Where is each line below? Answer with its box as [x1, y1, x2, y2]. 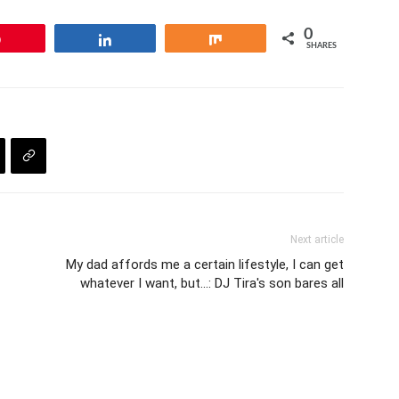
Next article [290, 232, 344, 246]
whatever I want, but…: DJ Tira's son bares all [80, 274, 344, 291]
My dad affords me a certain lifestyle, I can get [66, 256, 344, 273]
